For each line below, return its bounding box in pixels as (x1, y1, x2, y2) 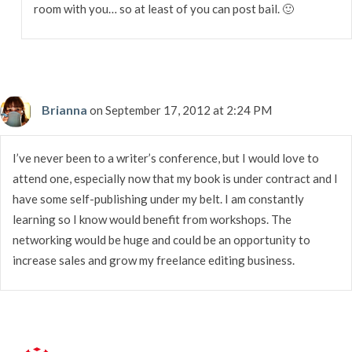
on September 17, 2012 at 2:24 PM (90, 102, 272, 117)
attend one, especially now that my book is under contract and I (13, 170, 338, 185)
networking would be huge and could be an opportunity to (13, 232, 310, 247)
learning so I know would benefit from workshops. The (13, 211, 291, 226)
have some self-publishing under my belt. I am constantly (13, 191, 304, 206)
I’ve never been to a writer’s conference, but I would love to (13, 150, 319, 165)
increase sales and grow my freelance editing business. (13, 252, 295, 267)
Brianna (42, 101, 87, 117)
